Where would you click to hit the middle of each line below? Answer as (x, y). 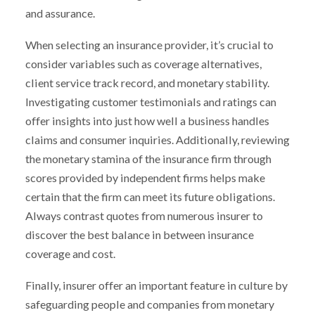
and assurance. (60, 13)
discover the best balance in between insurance (139, 235)
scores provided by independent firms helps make (145, 178)
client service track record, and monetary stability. (147, 83)
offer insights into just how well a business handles (147, 121)
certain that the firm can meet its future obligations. (150, 197)
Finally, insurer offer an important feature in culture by (156, 285)
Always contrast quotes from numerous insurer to (144, 216)
